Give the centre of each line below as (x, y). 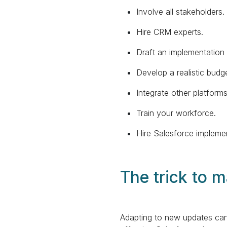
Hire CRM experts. (170, 32)
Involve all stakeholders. (180, 12)
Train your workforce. (176, 113)
